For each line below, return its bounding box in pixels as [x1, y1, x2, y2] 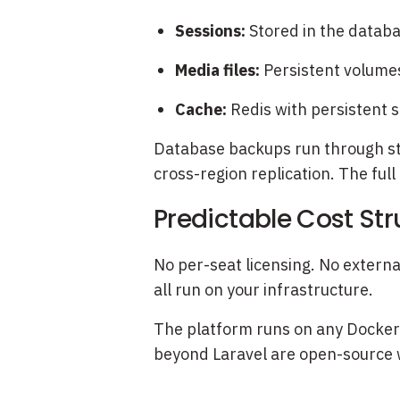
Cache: [175, 99, 227, 120]
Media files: [175, 60, 260, 80]
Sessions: [175, 21, 246, 41]
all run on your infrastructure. [154, 279, 373, 300]
